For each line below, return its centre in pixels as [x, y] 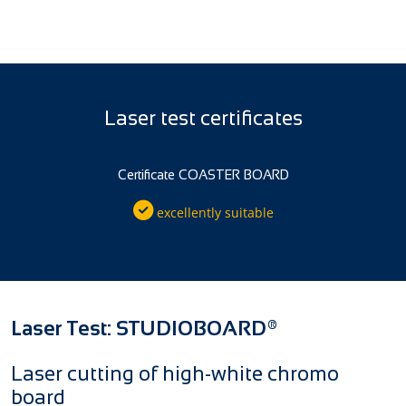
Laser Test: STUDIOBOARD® [145, 328]
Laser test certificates [203, 118]
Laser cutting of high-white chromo [175, 373]
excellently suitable [213, 212]
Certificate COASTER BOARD [203, 174]
